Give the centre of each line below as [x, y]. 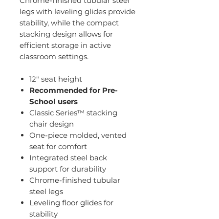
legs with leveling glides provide [77, 12]
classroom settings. [54, 57]
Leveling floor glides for [71, 203]
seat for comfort [58, 147]
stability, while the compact [69, 23]
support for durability [68, 169]
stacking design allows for [66, 34]
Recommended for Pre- [74, 90]
